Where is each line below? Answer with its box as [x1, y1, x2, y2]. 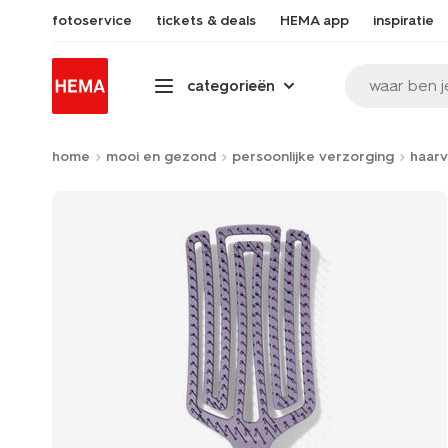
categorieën [187, 76, 275, 95]
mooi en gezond [106, 148, 216, 165]
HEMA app [280, 12, 349, 29]
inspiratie [373, 12, 434, 29]
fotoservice [52, 12, 132, 29]
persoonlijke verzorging [232, 148, 394, 165]
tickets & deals [156, 12, 256, 29]
